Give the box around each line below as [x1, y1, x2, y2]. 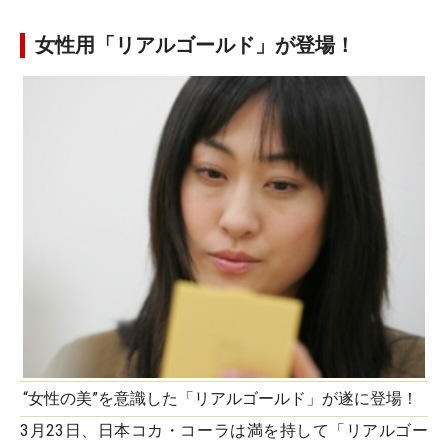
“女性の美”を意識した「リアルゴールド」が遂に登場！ [23, 389, 418, 408]
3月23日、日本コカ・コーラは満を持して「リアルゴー [20, 421, 428, 440]
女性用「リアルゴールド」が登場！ [35, 33, 355, 57]
